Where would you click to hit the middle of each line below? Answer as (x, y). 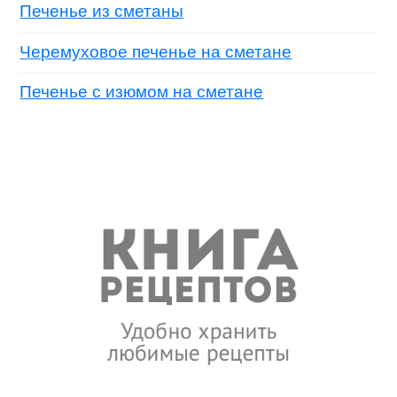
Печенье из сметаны (102, 12)
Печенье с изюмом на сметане (142, 92)
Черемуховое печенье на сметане (156, 51)
